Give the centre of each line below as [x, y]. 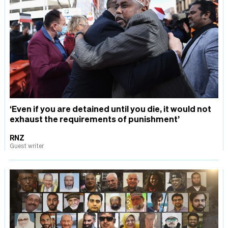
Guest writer [27, 146]
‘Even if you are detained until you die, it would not [110, 108]
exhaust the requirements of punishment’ [95, 118]
